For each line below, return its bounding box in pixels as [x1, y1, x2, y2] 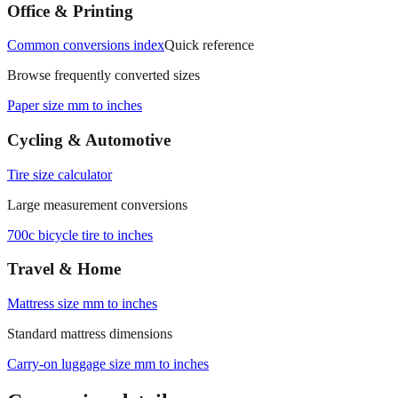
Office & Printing [7, 32, 133, 52]
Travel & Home [7, 291, 121, 310]
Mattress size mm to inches [7, 327, 157, 343]
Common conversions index [7, 68, 164, 84]
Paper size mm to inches [7, 129, 142, 145]
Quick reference [164, 68, 254, 84]
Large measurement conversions [7, 227, 187, 243]
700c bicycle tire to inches [7, 258, 153, 274]
